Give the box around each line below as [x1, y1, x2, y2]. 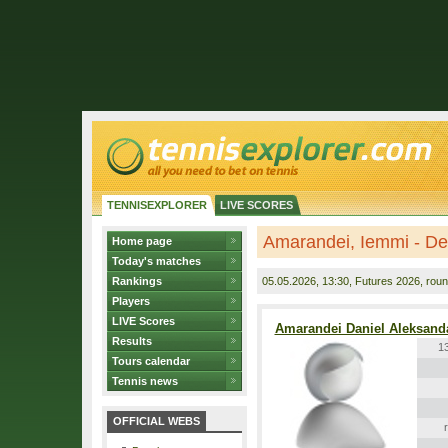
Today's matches [112, 255, 201, 267]
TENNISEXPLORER [107, 199, 207, 211]
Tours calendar [112, 355, 190, 367]
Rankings [112, 275, 162, 287]
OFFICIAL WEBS [113, 415, 200, 427]
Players [112, 295, 150, 307]
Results [112, 335, 152, 347]
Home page [112, 235, 172, 247]
